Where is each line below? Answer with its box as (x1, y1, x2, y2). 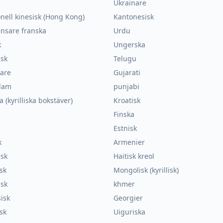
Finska (113, 110, 134, 119)
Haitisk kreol (113, 151, 154, 161)
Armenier (113, 137, 145, 147)
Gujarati (113, 68, 140, 77)
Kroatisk (113, 96, 140, 105)
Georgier (113, 193, 143, 203)
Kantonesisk (113, 12, 154, 21)
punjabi (113, 82, 139, 91)
